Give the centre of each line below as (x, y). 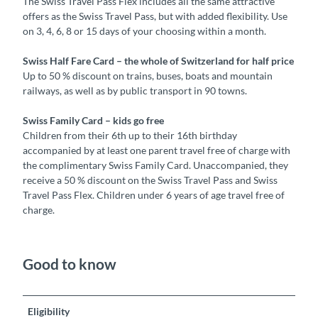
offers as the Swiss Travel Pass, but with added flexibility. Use (155, 16)
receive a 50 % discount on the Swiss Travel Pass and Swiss (150, 180)
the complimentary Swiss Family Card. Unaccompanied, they (155, 165)
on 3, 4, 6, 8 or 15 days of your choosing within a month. (144, 31)
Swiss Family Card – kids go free (93, 121)
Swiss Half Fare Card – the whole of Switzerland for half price (158, 61)
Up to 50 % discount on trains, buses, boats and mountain (148, 76)
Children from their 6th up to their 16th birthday (130, 136)
